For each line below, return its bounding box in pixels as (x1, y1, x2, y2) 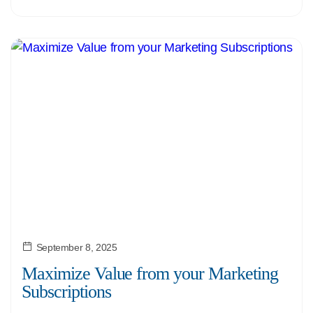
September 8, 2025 (36, 242, 117, 253)
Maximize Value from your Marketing (22, 263, 278, 284)
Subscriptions (22, 282, 111, 302)
